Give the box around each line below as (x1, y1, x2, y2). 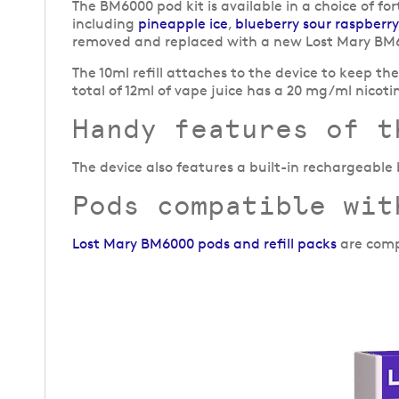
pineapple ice (138, 15, 228, 33)
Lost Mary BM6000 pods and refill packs (72, 235, 337, 253)
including (72, 15, 138, 33)
